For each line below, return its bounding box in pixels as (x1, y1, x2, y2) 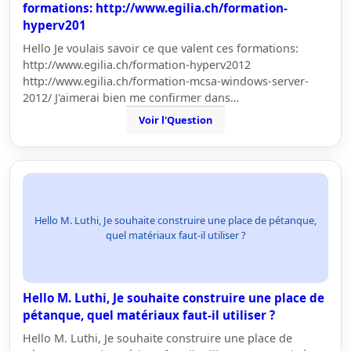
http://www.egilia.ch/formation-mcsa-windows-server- (23, 74, 309, 89)
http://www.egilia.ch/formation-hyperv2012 (23, 57, 251, 72)
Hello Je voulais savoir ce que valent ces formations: (23, 41, 299, 56)
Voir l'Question (139, 113, 212, 127)
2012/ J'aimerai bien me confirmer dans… (23, 90, 239, 105)
